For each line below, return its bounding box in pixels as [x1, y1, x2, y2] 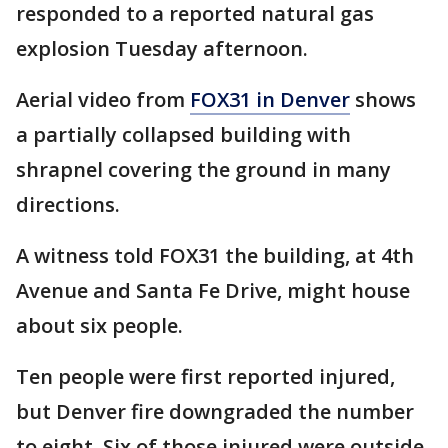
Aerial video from [16, 86, 190, 113]
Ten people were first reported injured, [16, 363, 395, 390]
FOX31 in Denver [190, 86, 350, 113]
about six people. [16, 312, 183, 339]
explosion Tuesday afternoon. [16, 35, 308, 62]
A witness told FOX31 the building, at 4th [16, 242, 414, 269]
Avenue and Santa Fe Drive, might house [16, 277, 410, 304]
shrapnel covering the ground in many [16, 156, 391, 183]
